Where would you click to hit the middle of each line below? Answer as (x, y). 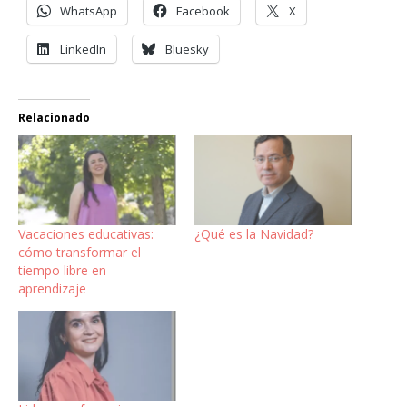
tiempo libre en (62, 270)
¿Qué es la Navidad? (254, 233)
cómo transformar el (79, 252)
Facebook (203, 10)
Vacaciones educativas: (86, 233)
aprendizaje (52, 288)
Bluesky (187, 49)
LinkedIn (83, 49)
